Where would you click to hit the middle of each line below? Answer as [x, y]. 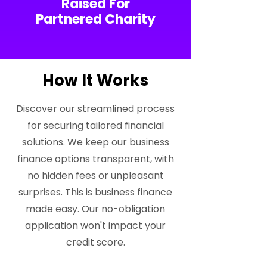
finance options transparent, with [95, 159]
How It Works [95, 80]
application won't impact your [95, 226]
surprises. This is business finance [95, 192]
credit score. [95, 242]
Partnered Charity [95, 19]
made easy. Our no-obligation [95, 209]
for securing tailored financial [95, 125]
